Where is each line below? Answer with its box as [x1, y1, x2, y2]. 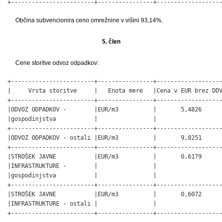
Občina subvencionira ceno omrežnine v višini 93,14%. [15, 16, 163, 24]
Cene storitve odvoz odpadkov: [15, 59, 99, 66]
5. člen [102, 38, 120, 45]
